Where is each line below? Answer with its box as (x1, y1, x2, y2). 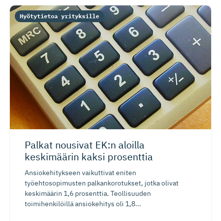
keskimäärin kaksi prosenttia (25, 150, 153, 164)
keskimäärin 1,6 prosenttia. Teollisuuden (25, 189, 151, 198)
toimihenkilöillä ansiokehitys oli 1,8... (25, 199, 141, 209)
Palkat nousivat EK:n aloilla (25, 138, 145, 152)
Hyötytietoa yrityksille (20, 12, 99, 20)
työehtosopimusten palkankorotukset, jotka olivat (25, 179, 179, 188)
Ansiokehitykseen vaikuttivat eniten (25, 168, 136, 178)
